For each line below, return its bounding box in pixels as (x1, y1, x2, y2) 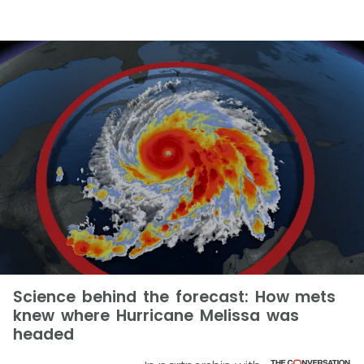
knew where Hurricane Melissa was (13, 305, 299, 327)
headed (13, 323, 74, 345)
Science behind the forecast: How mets (13, 286, 336, 308)
